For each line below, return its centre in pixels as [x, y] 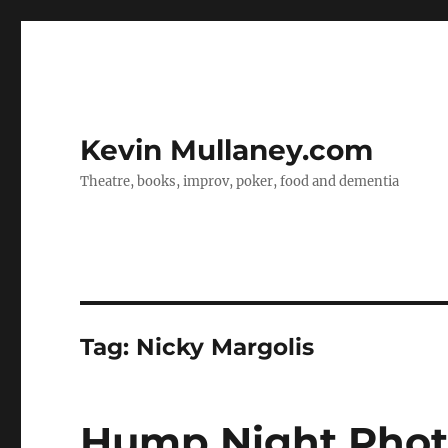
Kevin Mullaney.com [227, 150]
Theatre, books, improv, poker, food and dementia [240, 181]
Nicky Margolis [225, 347]
